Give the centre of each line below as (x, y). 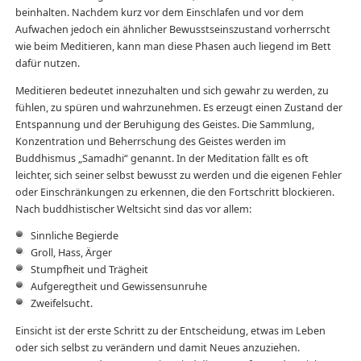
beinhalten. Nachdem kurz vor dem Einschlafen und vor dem (159, 13)
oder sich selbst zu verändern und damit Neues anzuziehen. (157, 347)
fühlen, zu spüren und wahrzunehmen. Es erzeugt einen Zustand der (178, 107)
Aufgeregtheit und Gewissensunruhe (118, 287)
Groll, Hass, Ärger (71, 253)
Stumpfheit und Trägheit (89, 270)
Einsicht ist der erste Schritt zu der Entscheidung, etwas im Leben (170, 330)
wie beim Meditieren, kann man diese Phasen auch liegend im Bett (173, 47)
